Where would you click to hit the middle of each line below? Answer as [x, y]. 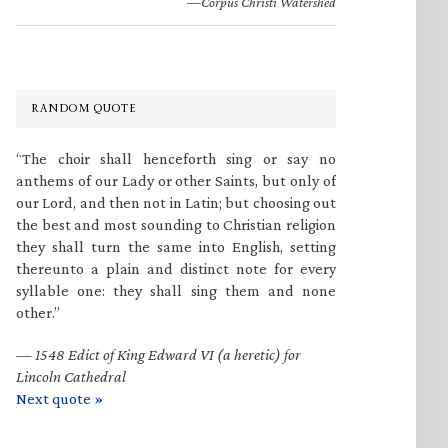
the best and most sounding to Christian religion [176, 224]
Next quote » [59, 398]
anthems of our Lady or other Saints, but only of [176, 180]
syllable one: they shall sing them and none [176, 290]
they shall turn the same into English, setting [176, 246]
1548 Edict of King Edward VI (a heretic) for [168, 354]
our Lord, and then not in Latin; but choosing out [176, 202]
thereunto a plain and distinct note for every [176, 268]
